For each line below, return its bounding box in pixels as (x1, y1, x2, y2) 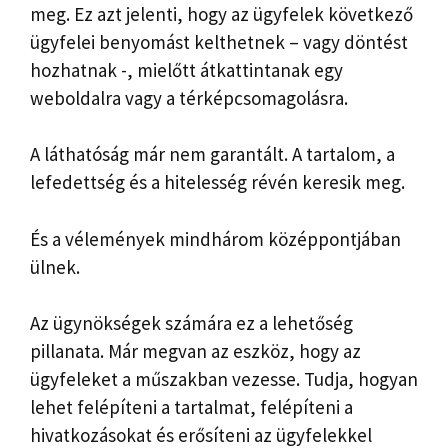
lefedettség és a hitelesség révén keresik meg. (30, 170, 405, 195)
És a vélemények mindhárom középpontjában (30, 226, 401, 251)
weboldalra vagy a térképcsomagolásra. (30, 85, 348, 110)
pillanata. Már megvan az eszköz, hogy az (30, 339, 361, 364)
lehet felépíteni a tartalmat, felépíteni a (30, 395, 353, 420)
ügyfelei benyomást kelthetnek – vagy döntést (30, 29, 408, 54)
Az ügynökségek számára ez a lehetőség (30, 311, 353, 336)
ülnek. (30, 254, 80, 279)
